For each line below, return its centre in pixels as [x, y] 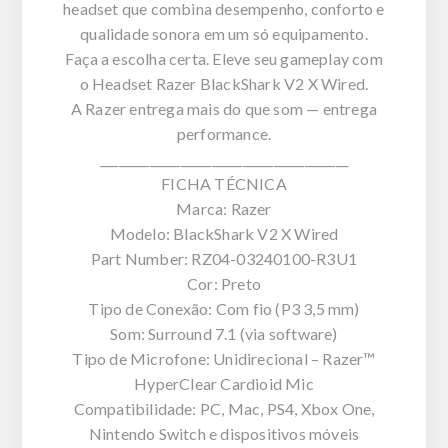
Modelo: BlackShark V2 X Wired [224, 233]
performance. [224, 133]
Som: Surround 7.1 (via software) [224, 333]
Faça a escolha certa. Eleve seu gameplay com [224, 58]
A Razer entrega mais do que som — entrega [224, 108]
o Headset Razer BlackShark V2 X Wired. [224, 83]
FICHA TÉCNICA [224, 183]
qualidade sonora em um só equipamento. [224, 33]
